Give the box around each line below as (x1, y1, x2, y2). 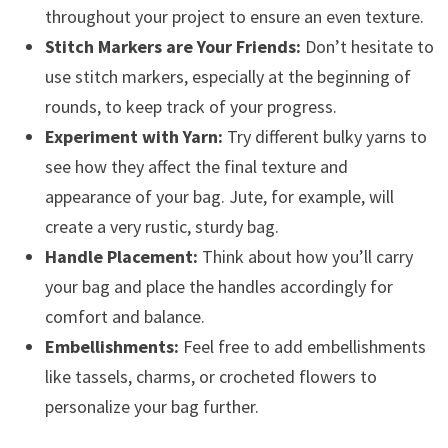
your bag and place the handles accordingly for (44, 275, 393, 299)
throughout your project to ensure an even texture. (44, 5, 424, 29)
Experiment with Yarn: (44, 125, 223, 149)
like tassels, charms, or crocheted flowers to (44, 365, 377, 389)
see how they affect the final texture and (44, 155, 348, 179)
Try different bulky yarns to (222, 125, 427, 149)
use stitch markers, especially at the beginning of (44, 65, 411, 89)
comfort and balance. (44, 305, 205, 329)
